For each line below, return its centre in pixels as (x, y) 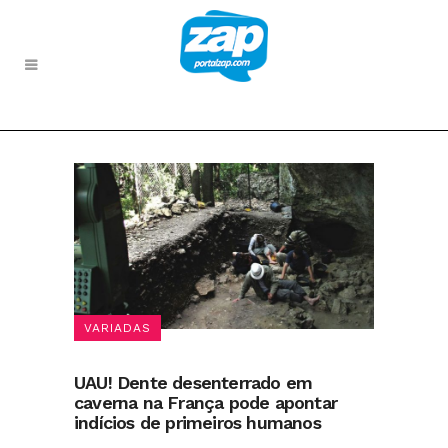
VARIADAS (117, 327)
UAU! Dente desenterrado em (193, 382)
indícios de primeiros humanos (197, 422)
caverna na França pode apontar (205, 402)
